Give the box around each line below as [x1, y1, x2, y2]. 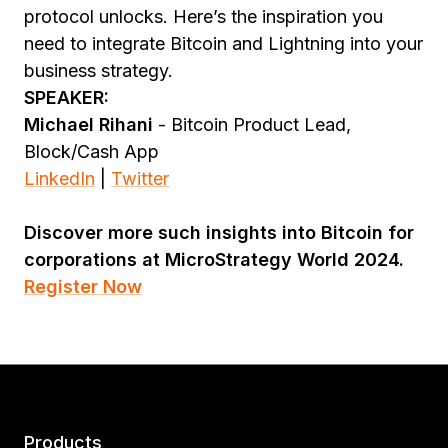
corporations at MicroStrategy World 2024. [24, 249, 404, 270]
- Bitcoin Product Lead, [153, 114, 351, 135]
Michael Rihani [24, 114, 153, 135]
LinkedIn [24, 168, 95, 189]
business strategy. [24, 60, 173, 81]
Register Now [24, 276, 142, 297]
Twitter [111, 168, 169, 189]
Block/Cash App [24, 141, 159, 162]
